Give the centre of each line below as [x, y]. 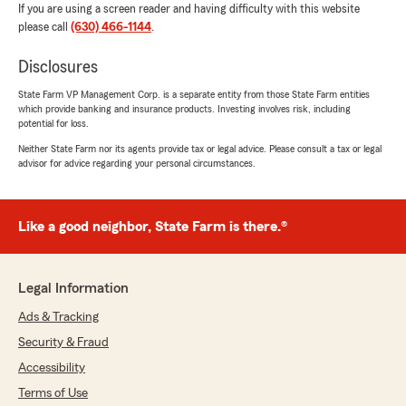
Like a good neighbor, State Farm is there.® [153, 227]
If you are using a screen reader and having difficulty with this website [189, 10]
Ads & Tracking [58, 318]
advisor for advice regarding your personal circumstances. [137, 164]
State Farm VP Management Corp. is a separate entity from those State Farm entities [194, 95]
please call [44, 28]
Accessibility [52, 368]
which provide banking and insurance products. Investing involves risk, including [184, 109]
